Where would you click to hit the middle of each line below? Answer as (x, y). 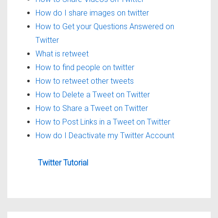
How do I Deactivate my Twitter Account (105, 135)
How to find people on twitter (85, 67)
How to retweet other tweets (85, 81)
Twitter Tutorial (63, 163)
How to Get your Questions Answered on (105, 26)
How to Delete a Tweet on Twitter (93, 94)
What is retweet (62, 54)
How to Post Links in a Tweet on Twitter (103, 122)
